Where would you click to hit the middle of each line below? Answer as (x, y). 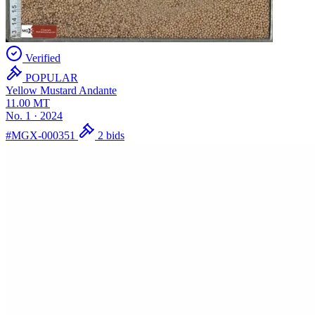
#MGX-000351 (40, 135)
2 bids (110, 135)
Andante (98, 90)
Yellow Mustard (41, 90)
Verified (41, 58)
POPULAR (50, 77)
